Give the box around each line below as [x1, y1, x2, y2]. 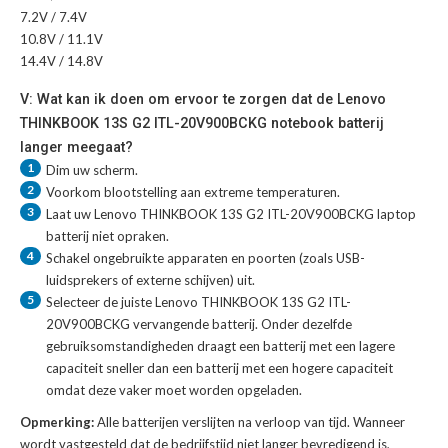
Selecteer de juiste [46, 294, 155, 311]
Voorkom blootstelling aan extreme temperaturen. [46, 184, 340, 201]
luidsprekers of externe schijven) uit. [46, 272, 255, 289]
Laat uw [46, 206, 94, 223]
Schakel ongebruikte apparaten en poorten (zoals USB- [46, 250, 365, 267]
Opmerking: [20, 414, 97, 431]
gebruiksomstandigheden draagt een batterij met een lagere [46, 338, 395, 355]
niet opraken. [89, 228, 169, 245]
